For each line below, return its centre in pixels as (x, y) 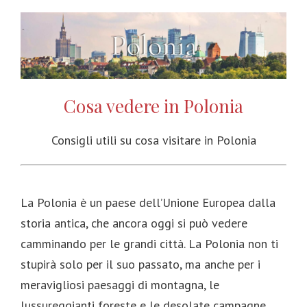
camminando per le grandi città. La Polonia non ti (149, 244)
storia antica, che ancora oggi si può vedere (134, 223)
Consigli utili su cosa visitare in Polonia (153, 140)
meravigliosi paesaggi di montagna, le (120, 285)
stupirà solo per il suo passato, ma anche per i (140, 265)
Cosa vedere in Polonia (153, 106)
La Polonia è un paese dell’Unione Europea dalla (148, 203)
